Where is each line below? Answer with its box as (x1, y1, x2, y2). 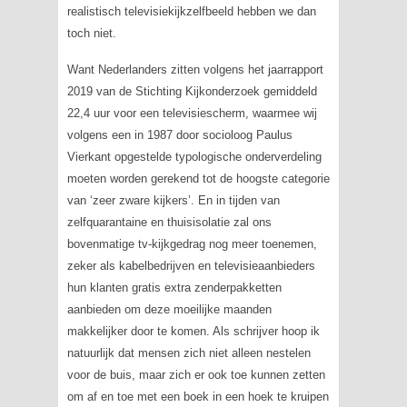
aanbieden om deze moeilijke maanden (66, 303, 272, 316)
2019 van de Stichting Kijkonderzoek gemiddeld (66, 84, 317, 98)
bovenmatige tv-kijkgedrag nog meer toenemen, (66, 237, 317, 251)
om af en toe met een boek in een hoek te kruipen (66, 390, 329, 403)
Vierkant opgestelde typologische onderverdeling (66, 150, 322, 164)
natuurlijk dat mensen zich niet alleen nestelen (66, 346, 311, 360)
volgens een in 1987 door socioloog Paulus (66, 128, 293, 142)
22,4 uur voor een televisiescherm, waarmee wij (66, 106, 317, 120)
